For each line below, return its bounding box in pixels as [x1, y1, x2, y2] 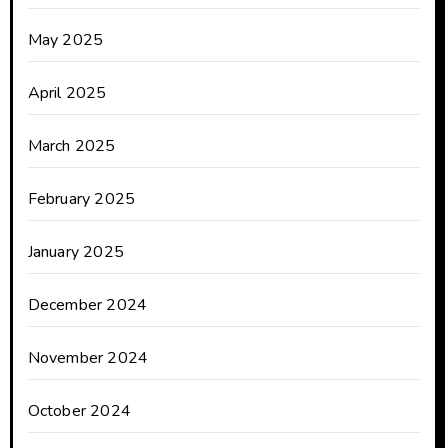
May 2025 [27, 28, 104, 51]
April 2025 [27, 81, 107, 104]
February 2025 [27, 187, 136, 210]
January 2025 [27, 240, 124, 263]
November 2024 [27, 346, 149, 369]
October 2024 [27, 399, 131, 422]
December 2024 [27, 293, 148, 316]
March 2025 [27, 134, 116, 157]
